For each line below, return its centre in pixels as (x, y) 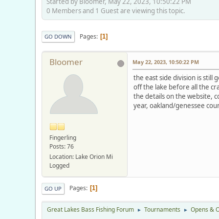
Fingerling (63, 137)
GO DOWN (58, 37)
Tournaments (162, 209)
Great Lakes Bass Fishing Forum (90, 209)
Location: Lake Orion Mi (81, 156)
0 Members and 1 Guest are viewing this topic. (116, 11)
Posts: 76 (62, 146)
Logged (59, 165)
